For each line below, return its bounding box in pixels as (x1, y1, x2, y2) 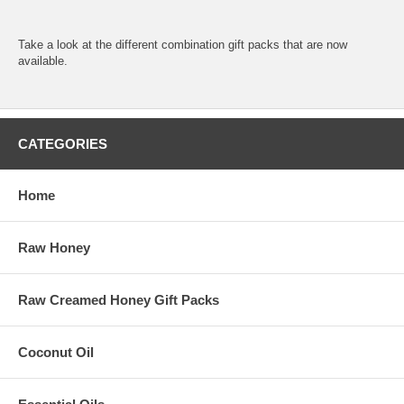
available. (18, 53, 68, 68)
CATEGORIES (18, 135, 107, 151)
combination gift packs (161, 37, 280, 51)
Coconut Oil (18, 344, 94, 360)
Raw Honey (18, 239, 90, 255)
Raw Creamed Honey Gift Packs (18, 291, 219, 308)
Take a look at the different (18, 37, 161, 51)
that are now (280, 37, 347, 51)
